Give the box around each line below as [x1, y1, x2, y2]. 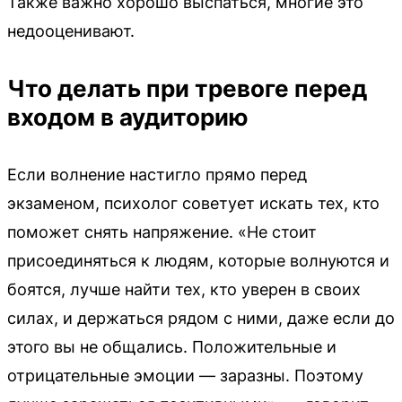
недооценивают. [7, 21, 135, 40]
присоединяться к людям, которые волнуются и [7, 250, 389, 270]
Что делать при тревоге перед [7, 74, 367, 102]
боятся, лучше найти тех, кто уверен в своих [7, 279, 361, 299]
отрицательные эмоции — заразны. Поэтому [7, 365, 363, 385]
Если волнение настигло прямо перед [7, 164, 307, 184]
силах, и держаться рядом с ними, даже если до [7, 308, 395, 328]
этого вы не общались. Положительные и [7, 336, 336, 356]
